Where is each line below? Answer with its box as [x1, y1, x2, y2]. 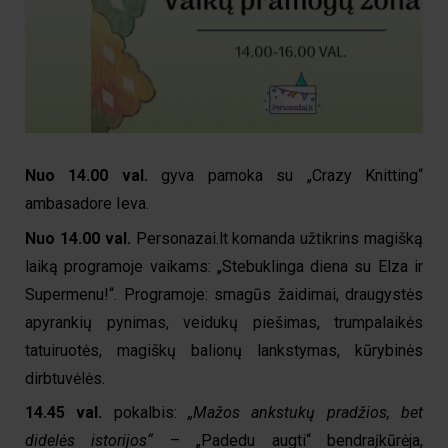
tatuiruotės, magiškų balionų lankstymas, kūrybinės [25, 340, 423, 360]
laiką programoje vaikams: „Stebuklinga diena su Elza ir [25, 256, 423, 276]
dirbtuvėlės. [25, 368, 105, 388]
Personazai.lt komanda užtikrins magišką [130, 228, 424, 248]
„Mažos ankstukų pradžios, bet [188, 403, 424, 423]
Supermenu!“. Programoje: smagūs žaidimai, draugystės [25, 284, 423, 304]
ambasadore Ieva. [25, 194, 153, 214]
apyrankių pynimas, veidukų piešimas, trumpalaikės [25, 312, 423, 332]
